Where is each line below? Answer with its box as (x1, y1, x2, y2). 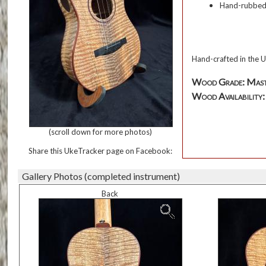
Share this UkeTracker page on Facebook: (28, 146, 172, 156)
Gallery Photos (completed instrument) (22, 170, 180, 182)
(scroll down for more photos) (48, 127, 152, 137)
